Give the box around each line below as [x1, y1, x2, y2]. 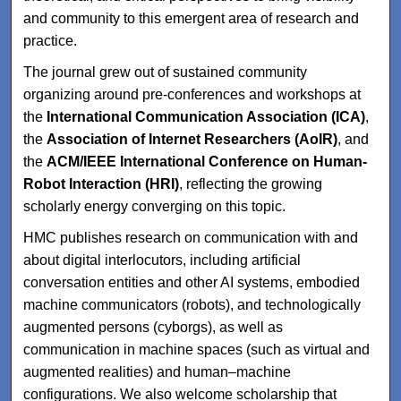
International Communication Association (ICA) [47, 108, 366, 124]
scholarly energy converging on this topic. [23, 198, 286, 214]
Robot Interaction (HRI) [23, 175, 180, 192]
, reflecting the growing [179, 175, 323, 192]
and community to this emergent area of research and [23, 10, 360, 26]
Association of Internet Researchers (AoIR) [47, 131, 338, 147]
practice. [23, 32, 78, 48]
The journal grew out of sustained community [23, 64, 308, 80]
